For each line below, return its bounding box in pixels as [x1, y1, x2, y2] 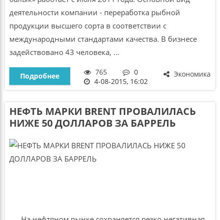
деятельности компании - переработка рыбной [9, 7, 180, 18]
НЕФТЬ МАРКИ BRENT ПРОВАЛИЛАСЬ [9, 104, 196, 118]
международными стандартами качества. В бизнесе [9, 34, 197, 44]
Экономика [172, 69, 211, 79]
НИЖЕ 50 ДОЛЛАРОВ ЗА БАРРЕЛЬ [9, 116, 176, 130]
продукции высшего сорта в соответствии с [9, 21, 166, 31]
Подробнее [20, 71, 59, 81]
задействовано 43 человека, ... [9, 47, 119, 57]
